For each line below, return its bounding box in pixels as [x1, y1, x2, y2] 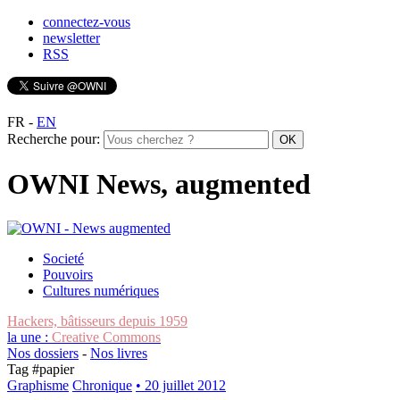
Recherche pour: [7, 131, 100, 146]
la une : [7, 329, 52, 345]
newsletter [43, 30, 100, 46]
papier [39, 361, 74, 377]
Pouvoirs [43, 266, 93, 282]
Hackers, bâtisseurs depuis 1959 [7, 312, 187, 329]
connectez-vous [43, 14, 130, 29]
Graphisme [7, 377, 69, 393]
